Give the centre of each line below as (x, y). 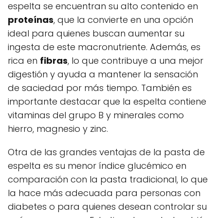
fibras (54, 61)
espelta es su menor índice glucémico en (97, 166)
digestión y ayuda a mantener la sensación (103, 74)
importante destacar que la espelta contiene (107, 102)
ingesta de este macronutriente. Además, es (104, 47)
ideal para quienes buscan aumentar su (96, 34)
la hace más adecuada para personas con (104, 193)
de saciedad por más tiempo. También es (100, 88)
